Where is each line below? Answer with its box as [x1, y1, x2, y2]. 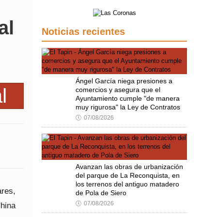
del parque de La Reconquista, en [76, 171, 180, 179]
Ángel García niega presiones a [76, 77, 172, 85]
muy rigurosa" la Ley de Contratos [76, 103, 180, 111]
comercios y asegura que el [76, 86, 160, 93]
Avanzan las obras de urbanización [76, 163, 183, 170]
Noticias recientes [42, 26, 125, 37]
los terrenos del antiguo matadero [76, 180, 179, 188]
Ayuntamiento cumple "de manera [76, 94, 180, 102]
